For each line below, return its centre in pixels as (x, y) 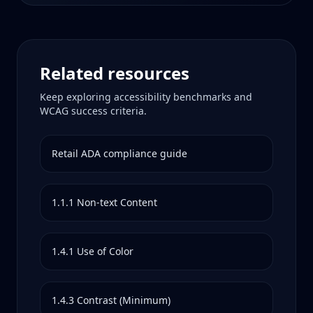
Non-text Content (117, 202)
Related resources (115, 73)
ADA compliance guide (133, 153)
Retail (65, 153)
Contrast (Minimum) (124, 300)
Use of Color (105, 251)
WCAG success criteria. (93, 111)
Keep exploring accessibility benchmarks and (146, 97)
